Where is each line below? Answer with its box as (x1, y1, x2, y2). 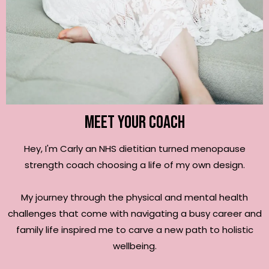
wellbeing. (112, 239, 157, 252)
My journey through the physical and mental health (21, 190, 248, 204)
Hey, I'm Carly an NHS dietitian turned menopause (23, 142, 246, 155)
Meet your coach (84, 111, 185, 133)
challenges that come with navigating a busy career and (7, 207, 262, 220)
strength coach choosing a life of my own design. (24, 158, 245, 171)
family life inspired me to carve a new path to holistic (16, 223, 253, 236)
